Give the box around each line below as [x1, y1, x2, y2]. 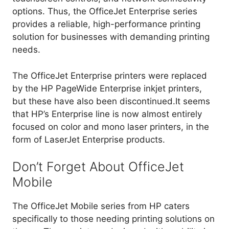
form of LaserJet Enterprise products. [12, 134, 165, 145]
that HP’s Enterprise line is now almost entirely [12, 108, 202, 119]
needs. [12, 44, 40, 55]
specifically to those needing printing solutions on [12, 214, 215, 224]
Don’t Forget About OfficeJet [12, 159, 184, 175]
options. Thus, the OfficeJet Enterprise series [12, 6, 197, 17]
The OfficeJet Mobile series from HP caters [12, 201, 190, 212]
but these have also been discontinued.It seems [12, 96, 210, 106]
